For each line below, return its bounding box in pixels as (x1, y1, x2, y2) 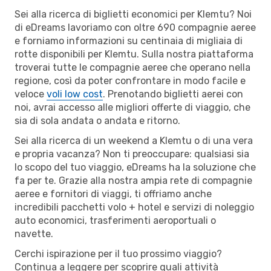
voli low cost (47, 88, 103, 100)
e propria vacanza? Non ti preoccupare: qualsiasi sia (15, 148, 249, 160)
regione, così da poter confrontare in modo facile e (15, 74, 246, 87)
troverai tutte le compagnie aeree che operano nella (15, 61, 250, 73)
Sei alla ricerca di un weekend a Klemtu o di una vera (15, 134, 253, 146)
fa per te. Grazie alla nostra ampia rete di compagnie (15, 174, 252, 186)
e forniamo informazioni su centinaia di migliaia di (15, 34, 243, 47)
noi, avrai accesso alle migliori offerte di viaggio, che (15, 101, 250, 113)
